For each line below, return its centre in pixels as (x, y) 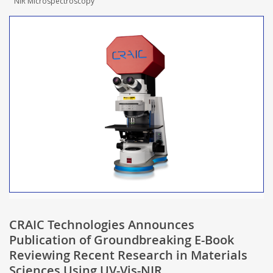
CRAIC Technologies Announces (102, 224)
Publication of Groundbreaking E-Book (122, 239)
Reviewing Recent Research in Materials (128, 255)
